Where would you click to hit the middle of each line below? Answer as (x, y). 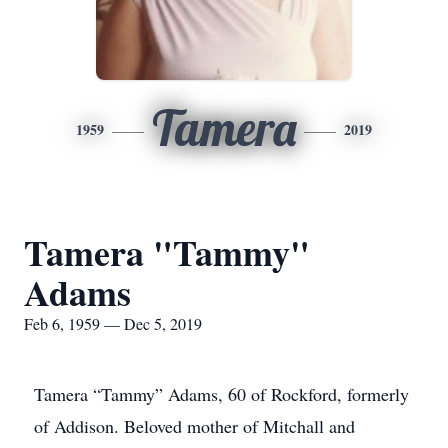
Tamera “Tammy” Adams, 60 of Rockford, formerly (221, 394)
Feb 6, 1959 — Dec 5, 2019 (113, 323)
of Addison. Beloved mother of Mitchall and (194, 426)
